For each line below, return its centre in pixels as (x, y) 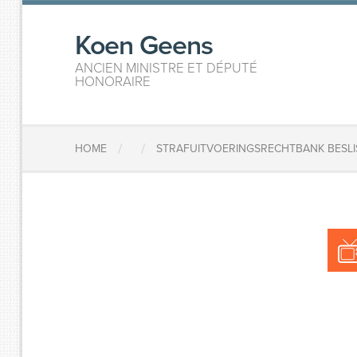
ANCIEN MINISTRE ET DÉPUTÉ (167, 68)
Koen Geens (144, 46)
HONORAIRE (113, 82)
